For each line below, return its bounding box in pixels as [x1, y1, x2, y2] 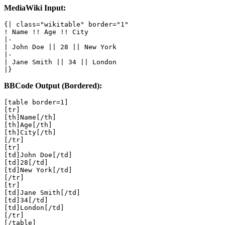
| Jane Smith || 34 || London [4, 58, 117, 66]
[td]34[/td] [4, 196, 48, 204]
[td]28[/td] [4, 159, 48, 167]
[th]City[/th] [4, 129, 56, 137]
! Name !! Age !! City [4, 28, 88, 36]
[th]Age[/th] [4, 121, 52, 129]
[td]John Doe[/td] [4, 151, 72, 159]
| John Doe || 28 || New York [4, 43, 117, 51]
